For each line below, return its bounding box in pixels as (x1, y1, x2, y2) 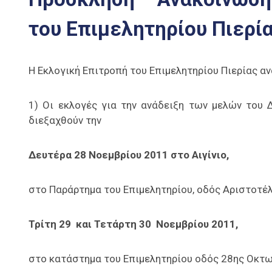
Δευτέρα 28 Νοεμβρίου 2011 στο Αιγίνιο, (29, 149, 229, 161)
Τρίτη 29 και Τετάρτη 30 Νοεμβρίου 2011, (29, 218, 238, 231)
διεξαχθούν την (29, 114, 101, 127)
